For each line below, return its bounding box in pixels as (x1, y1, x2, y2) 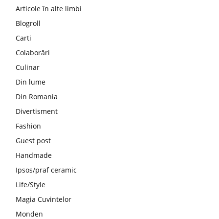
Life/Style (16, 180, 45, 190)
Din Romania (16, 92, 58, 102)
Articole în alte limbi (16, 4, 82, 14)
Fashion (16, 121, 41, 131)
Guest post (16, 136, 51, 146)
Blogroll (16, 19, 41, 28)
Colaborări (16, 48, 50, 58)
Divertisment (16, 107, 58, 116)
